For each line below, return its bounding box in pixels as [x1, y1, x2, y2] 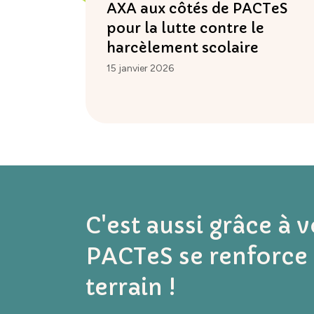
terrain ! [86, 273, 176, 302]
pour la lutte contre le [107, 20, 264, 38]
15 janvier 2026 [107, 62, 174, 75]
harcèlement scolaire [107, 39, 259, 57]
